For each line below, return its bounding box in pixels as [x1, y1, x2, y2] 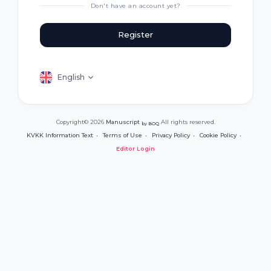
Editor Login [116, 145, 155, 152]
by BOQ [141, 120, 159, 126]
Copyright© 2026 [56, 119, 106, 126]
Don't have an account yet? [90, 2, 181, 9]
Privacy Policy [152, 132, 190, 139]
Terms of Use [103, 132, 142, 139]
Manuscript [105, 119, 142, 126]
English [57, 72, 85, 82]
